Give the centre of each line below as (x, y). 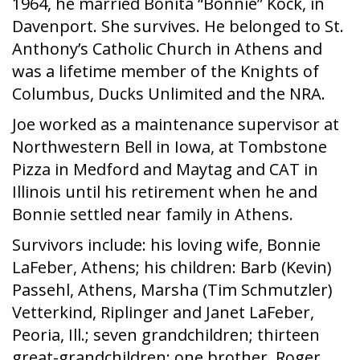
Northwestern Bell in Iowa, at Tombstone (170, 147)
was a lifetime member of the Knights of (166, 71)
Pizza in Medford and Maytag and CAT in (165, 169)
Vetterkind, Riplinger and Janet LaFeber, (163, 312)
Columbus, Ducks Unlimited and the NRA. (169, 94)
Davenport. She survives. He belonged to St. (178, 26)
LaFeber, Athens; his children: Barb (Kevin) (172, 267)
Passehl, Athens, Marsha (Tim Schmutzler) (172, 290)
